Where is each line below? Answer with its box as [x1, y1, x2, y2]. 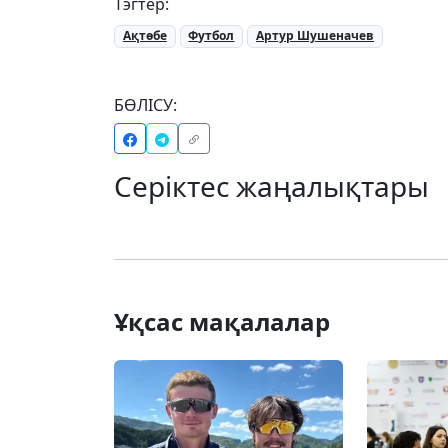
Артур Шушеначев [255, 27, 374, 45]
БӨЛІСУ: [114, 93, 177, 116]
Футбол [188, 27, 235, 45]
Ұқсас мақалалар [114, 304, 330, 338]
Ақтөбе [122, 27, 167, 45]
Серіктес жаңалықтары [114, 166, 429, 205]
